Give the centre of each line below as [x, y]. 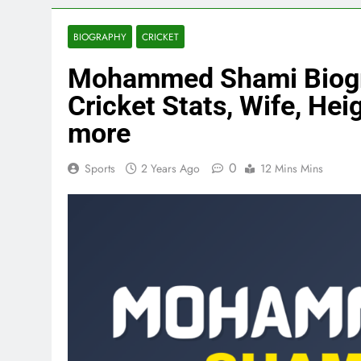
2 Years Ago [170, 168]
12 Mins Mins [292, 168]
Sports [100, 168]
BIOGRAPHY [100, 36]
